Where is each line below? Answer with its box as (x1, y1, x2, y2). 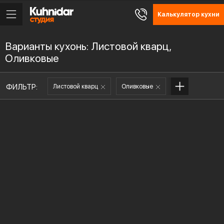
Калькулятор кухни (157, 11, 219, 18)
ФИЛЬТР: (6, 82, 37, 91)
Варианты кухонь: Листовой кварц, (5, 40, 172, 52)
